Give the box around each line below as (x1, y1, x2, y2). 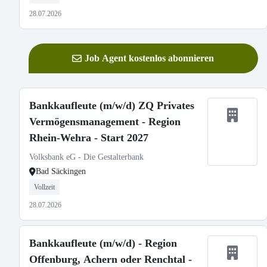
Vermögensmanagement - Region (29, 116, 181, 128)
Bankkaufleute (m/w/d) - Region (29, 237, 177, 249)
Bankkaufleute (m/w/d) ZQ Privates (29, 100, 194, 111)
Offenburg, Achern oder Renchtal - (29, 253, 192, 265)
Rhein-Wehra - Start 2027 (29, 132, 148, 144)
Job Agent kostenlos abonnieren (85, 53, 215, 63)
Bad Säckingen (36, 167, 86, 176)
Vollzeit (34, 183, 55, 191)
